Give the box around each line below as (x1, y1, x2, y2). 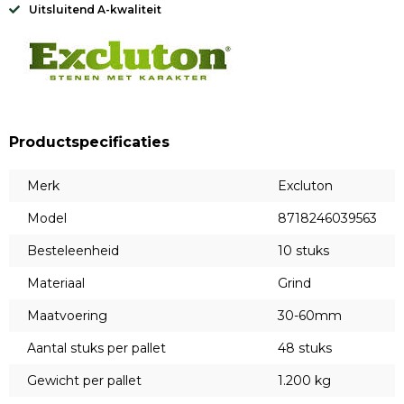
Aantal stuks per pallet (27, 340, 166, 356)
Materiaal (27, 275, 85, 291)
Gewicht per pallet (27, 372, 142, 389)
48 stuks (278, 340, 332, 356)
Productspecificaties (9, 133, 170, 151)
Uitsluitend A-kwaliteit (29, 3, 161, 16)
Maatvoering (27, 308, 107, 324)
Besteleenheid (27, 243, 119, 259)
